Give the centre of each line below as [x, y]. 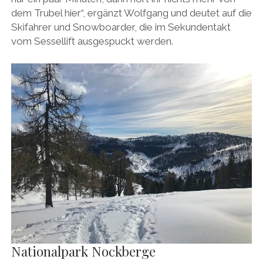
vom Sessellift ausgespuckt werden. [92, 41]
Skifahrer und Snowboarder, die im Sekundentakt [121, 27]
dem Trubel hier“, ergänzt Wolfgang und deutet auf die [131, 13]
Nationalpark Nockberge [83, 251]
